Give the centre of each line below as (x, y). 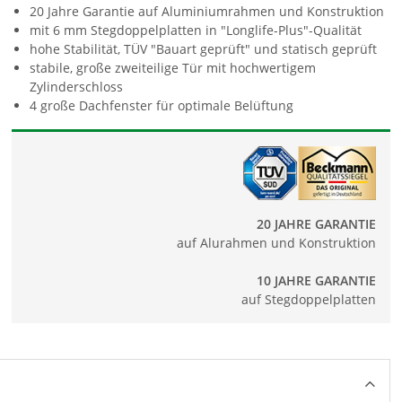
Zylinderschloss (77, 87)
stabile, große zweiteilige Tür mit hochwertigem (173, 68)
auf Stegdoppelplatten (308, 299)
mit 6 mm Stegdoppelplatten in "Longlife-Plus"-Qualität (196, 30)
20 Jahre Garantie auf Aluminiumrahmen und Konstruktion (207, 11)
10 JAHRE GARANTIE (316, 280)
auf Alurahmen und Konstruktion (276, 243)
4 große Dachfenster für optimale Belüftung (162, 105)
